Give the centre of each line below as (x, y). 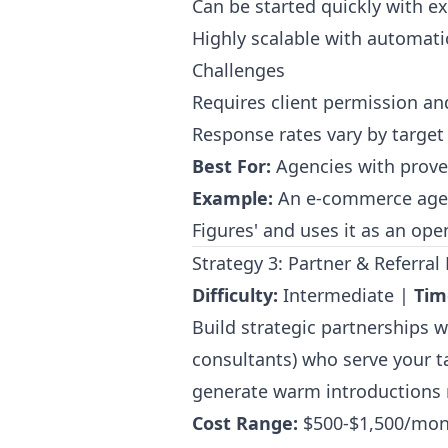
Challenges (238, 70)
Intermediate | (346, 295)
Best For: (231, 166)
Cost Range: (245, 423)
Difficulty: (235, 295)
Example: (232, 198)
